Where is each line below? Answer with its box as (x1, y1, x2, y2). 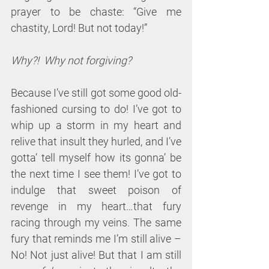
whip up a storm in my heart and (11, 119, 181, 132)
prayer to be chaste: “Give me (11, 5, 181, 19)
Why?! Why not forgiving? (11, 54, 131, 67)
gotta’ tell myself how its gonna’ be (11, 151, 181, 165)
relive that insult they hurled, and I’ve (11, 135, 181, 148)
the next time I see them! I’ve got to (11, 168, 181, 181)
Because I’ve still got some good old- (11, 86, 181, 100)
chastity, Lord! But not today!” (11, 22, 147, 35)
